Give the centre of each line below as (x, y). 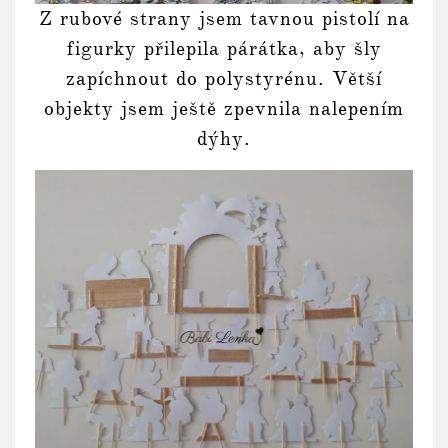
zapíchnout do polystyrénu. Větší (224, 79)
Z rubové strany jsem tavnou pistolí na (224, 19)
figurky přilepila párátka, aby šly (224, 49)
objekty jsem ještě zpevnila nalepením (224, 109)
